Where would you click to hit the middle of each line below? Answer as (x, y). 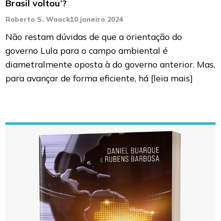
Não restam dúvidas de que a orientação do (94, 37)
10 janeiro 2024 (97, 19)
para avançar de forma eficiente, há (78, 78)
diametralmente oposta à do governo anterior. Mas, (110, 64)
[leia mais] (172, 78)
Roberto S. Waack (38, 19)
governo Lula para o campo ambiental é (87, 51)
